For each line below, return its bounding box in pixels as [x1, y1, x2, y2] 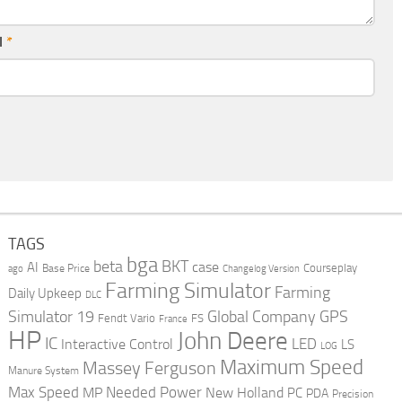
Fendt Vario [97, 310, 155, 325]
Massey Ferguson [82, 357, 216, 379]
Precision [331, 386, 373, 400]
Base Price [41, 261, 90, 275]
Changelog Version [222, 262, 300, 275]
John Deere [176, 326, 288, 355]
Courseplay [302, 260, 357, 275]
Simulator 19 [7, 307, 94, 326]
